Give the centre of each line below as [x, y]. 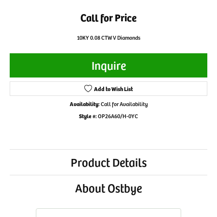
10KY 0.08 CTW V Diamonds [108, 37]
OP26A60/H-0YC [118, 116]
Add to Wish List [114, 88]
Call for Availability [124, 103]
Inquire [108, 65]
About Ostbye [108, 187]
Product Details [108, 162]
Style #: [88, 116]
